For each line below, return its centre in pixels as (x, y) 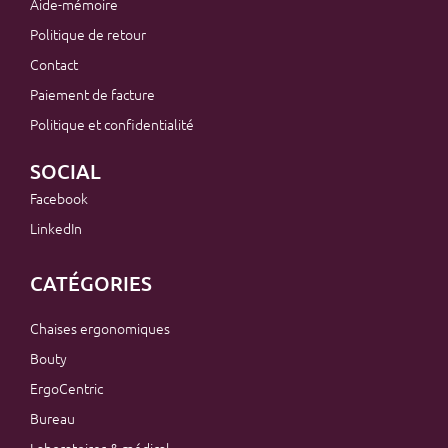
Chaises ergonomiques (100, 327)
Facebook (59, 197)
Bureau (52, 417)
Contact (54, 63)
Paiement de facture (92, 93)
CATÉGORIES (91, 282)
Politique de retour (88, 33)
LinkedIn (56, 227)
